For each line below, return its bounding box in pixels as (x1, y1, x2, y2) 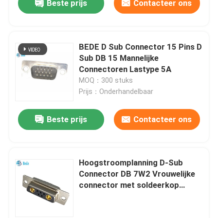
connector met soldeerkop (79, 180, 180, 190)
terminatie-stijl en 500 (79, 191, 162, 201)
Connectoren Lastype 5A (79, 64, 172, 74)
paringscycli (79, 202, 125, 213)
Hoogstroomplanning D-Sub (79, 158, 183, 168)
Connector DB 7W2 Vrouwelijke (79, 169, 196, 179)
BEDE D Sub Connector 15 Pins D (79, 41, 202, 52)
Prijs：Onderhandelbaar (79, 87, 154, 95)
